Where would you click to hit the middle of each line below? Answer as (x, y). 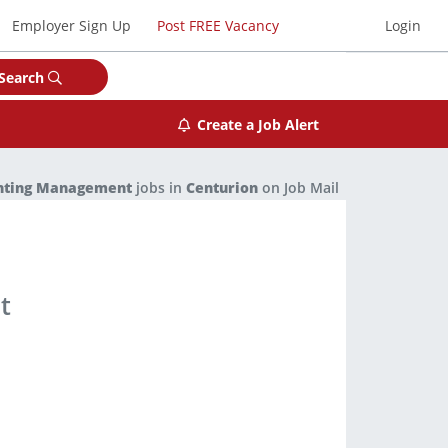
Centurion (222, 187)
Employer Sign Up (72, 25)
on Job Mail (298, 187)
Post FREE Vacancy (217, 25)
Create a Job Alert (257, 124)
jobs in (159, 187)
